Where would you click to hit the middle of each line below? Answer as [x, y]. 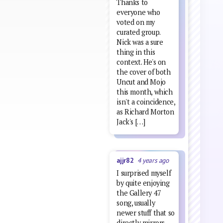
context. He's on [141, 62]
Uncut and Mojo [141, 82]
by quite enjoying [143, 183]
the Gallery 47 [139, 193]
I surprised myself [144, 173]
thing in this [136, 52]
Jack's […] [131, 122]
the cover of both [144, 72]
